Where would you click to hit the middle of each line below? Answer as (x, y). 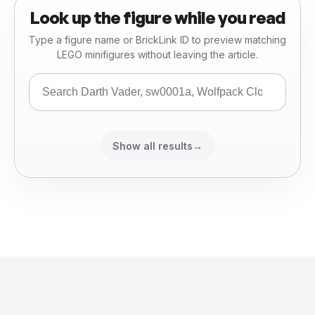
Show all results (153, 146)
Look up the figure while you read (157, 18)
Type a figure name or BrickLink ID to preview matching (157, 40)
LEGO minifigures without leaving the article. (157, 55)
